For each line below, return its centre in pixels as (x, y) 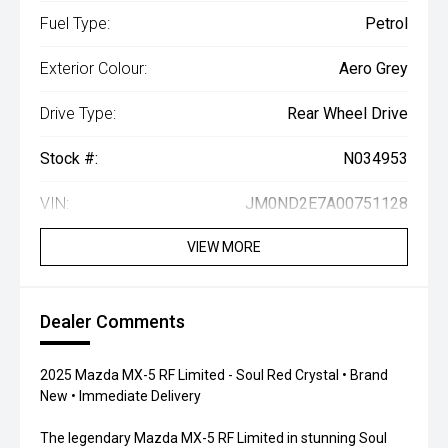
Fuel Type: (75, 23)
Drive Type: (78, 113)
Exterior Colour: (93, 68)
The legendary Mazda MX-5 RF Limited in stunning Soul (213, 438)
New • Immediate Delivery (120, 396)
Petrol (386, 23)
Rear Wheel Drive (347, 113)
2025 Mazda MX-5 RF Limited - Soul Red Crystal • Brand (214, 375)
